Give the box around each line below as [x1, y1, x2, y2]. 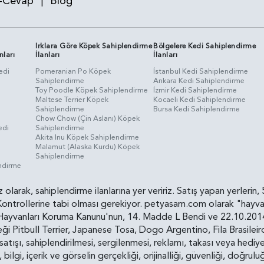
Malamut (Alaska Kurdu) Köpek [35, 141, 140, 152]
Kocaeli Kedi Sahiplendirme [153, 94, 246, 105]
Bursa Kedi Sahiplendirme [153, 103, 240, 114]
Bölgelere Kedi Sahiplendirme [153, 41, 256, 51]
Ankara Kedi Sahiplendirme [153, 75, 245, 86]
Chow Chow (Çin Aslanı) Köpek [35, 113, 140, 124]
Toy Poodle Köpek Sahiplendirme [35, 84, 148, 95]
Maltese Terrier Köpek [35, 94, 109, 105]
